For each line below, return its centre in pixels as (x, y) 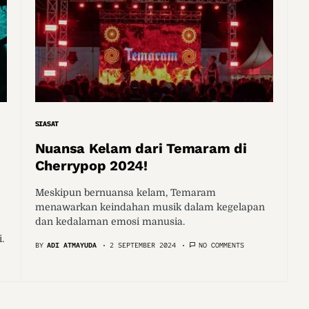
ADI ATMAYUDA (71, 245)
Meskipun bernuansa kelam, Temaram (125, 192)
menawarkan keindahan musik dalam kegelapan (150, 207)
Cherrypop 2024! (91, 166)
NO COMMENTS (221, 245)
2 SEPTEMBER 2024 (142, 245)
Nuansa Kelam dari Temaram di (141, 148)
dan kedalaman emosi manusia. (110, 221)
